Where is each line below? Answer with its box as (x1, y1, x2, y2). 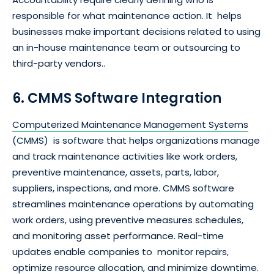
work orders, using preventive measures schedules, (12, 213, 243, 227)
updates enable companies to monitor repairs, (12, 245, 229, 259)
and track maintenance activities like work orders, (12, 150, 237, 163)
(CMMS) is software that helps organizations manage (12, 134, 260, 147)
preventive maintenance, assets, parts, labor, (12, 166, 219, 179)
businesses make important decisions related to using (12, 25, 261, 39)
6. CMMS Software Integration (12, 89, 221, 108)
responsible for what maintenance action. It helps (12, 9, 242, 23)
